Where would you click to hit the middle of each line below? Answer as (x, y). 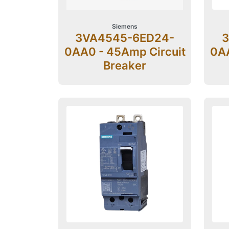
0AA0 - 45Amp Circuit (125, 51)
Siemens (125, 26)
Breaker (125, 65)
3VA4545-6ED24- (125, 38)
